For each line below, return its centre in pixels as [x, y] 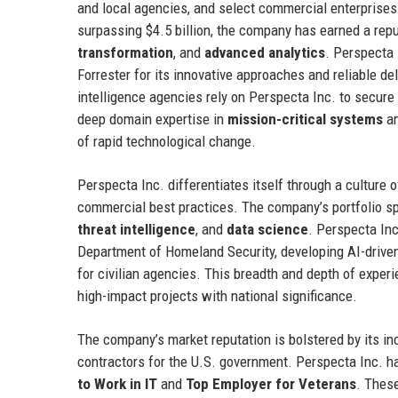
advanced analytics [265, 52]
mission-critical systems [305, 119]
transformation [125, 52]
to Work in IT [117, 383]
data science [267, 229]
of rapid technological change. [167, 141]
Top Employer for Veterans [271, 383]
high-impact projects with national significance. [217, 295]
